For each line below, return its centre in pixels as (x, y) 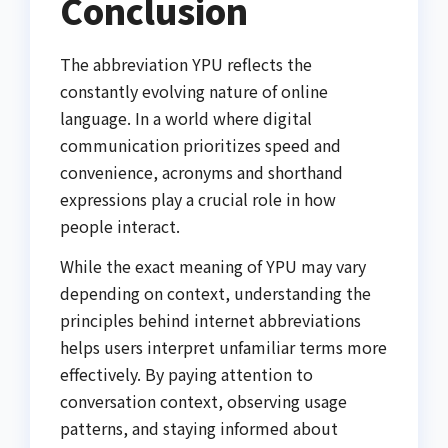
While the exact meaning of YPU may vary (213, 265)
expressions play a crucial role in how (198, 199)
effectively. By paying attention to (186, 373)
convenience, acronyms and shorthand (201, 172)
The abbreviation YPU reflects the (186, 64)
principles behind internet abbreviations (210, 319)
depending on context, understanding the (215, 292)
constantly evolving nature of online (194, 91)
